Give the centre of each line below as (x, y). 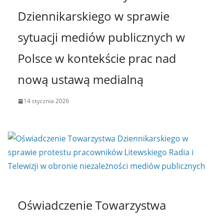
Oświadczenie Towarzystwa (92, 205)
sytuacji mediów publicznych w (101, 37)
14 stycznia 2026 (46, 101)
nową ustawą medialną (81, 80)
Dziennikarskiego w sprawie (94, 16)
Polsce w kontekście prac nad (97, 58)
